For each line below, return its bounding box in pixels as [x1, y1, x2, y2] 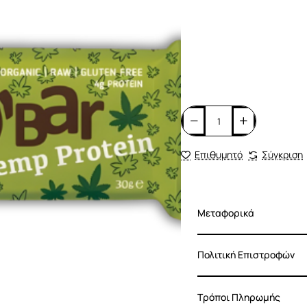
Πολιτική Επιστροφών [197, 248, 295, 262]
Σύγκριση [262, 148, 303, 161]
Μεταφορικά [197, 206, 254, 219]
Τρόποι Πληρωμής [197, 290, 280, 304]
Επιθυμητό [195, 148, 243, 161]
